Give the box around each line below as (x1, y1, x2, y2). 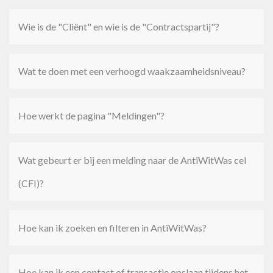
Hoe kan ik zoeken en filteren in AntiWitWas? (18, 222, 207, 233)
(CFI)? (18, 177, 44, 189)
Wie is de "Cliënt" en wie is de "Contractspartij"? (18, 21, 219, 32)
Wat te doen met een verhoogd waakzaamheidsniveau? (18, 65, 246, 77)
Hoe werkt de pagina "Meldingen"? (18, 110, 165, 121)
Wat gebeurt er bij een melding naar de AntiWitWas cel (18, 154, 246, 166)
